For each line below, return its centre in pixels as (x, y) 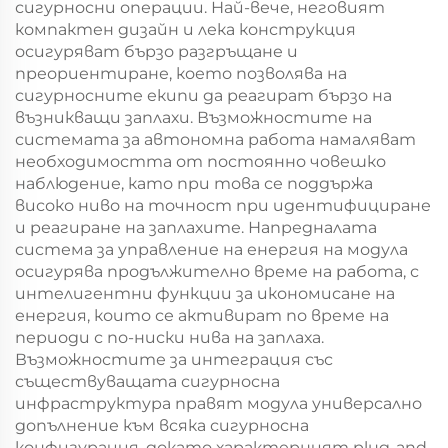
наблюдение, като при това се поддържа (194, 183)
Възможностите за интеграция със (174, 359)
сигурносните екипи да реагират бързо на (203, 95)
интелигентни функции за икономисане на (205, 293)
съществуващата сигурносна (147, 381)
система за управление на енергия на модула (211, 249)
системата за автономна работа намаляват (215, 139)
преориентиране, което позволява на (181, 73)
